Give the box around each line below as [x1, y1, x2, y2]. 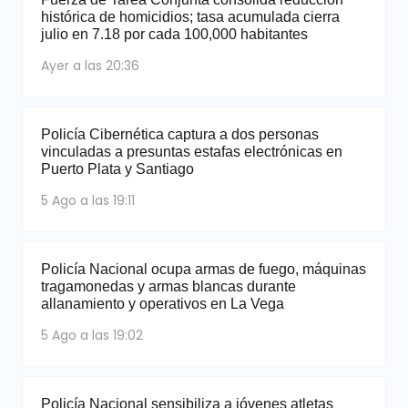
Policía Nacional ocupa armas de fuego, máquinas [41, 260, 366, 277]
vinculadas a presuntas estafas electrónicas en [41, 143, 342, 159]
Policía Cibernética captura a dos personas [41, 126, 319, 142]
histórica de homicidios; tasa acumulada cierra [41, 8, 340, 25]
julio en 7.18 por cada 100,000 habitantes [41, 25, 308, 42]
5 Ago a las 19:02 [41, 326, 143, 345]
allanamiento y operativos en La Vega [41, 295, 284, 311]
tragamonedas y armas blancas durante [41, 278, 296, 294]
